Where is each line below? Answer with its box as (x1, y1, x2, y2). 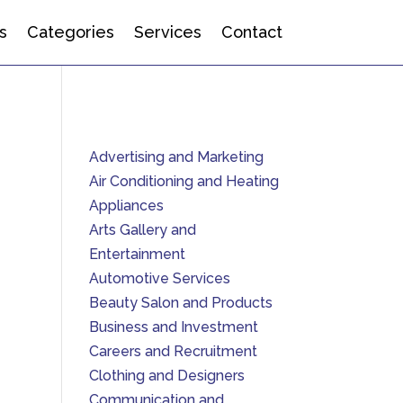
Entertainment (88, 246, 185, 263)
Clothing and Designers (88, 367, 245, 384)
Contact (220, 22, 282, 41)
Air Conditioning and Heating (88, 173, 279, 190)
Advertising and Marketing (88, 148, 264, 166)
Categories (26, 22, 114, 41)
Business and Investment (88, 318, 258, 336)
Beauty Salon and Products (88, 294, 273, 311)
